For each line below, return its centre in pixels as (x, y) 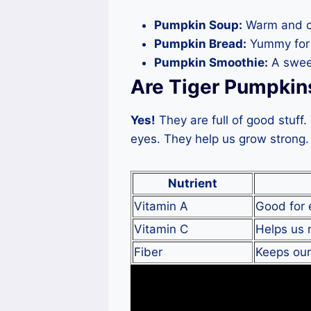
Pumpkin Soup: (198, 25)
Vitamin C (161, 229)
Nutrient (193, 184)
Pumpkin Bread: (200, 44)
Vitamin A (161, 207)
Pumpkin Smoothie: (211, 63)
